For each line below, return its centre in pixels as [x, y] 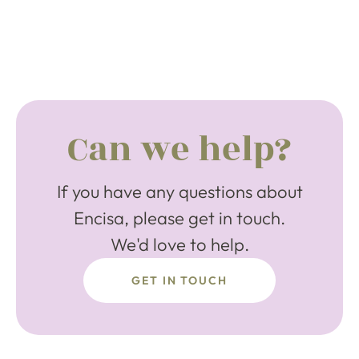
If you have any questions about [179, 191]
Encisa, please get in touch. [179, 218]
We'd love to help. [179, 244]
